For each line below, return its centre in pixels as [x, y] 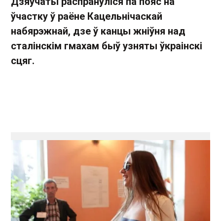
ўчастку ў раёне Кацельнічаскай [87, 16]
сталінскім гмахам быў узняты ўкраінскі [107, 46]
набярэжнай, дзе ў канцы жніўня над [98, 31]
